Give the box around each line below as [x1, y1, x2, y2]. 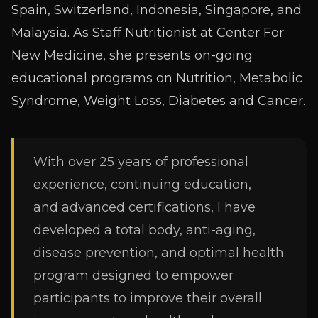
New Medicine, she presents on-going [11, 48, 253, 63]
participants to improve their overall [33, 290, 262, 306]
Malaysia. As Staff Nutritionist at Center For [11, 25, 284, 40]
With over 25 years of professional [33, 154, 248, 170]
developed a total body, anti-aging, [33, 222, 256, 238]
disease [33, 245, 85, 261]
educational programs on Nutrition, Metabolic [11, 70, 302, 86]
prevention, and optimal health [85, 245, 284, 261]
